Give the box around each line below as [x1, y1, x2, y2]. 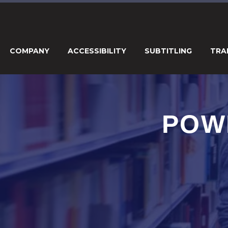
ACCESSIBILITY [68, 46, 126, 55]
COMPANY [10, 46, 49, 55]
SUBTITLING [145, 46, 192, 55]
